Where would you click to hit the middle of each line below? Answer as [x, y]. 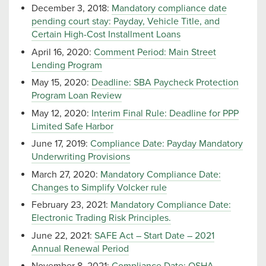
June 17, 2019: [61, 144]
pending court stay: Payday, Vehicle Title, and [126, 22]
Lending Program [67, 65]
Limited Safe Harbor [72, 126]
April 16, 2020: [63, 52]
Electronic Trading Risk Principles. [101, 218]
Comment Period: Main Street [155, 52]
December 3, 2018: [72, 9]
